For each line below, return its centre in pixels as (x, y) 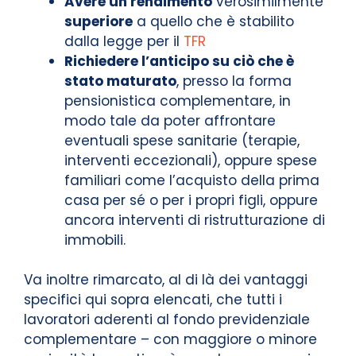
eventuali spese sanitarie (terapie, (182, 140)
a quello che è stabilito (213, 21)
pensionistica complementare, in (178, 101)
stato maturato (120, 81)
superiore (99, 21)
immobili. (95, 240)
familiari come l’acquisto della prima (192, 180)
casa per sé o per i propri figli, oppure (191, 200)
